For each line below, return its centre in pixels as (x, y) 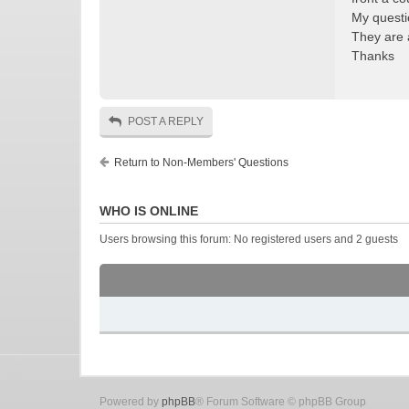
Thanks (373, 56)
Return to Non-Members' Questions (201, 163)
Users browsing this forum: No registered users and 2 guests (249, 239)
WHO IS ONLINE (149, 211)
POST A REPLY (166, 121)
